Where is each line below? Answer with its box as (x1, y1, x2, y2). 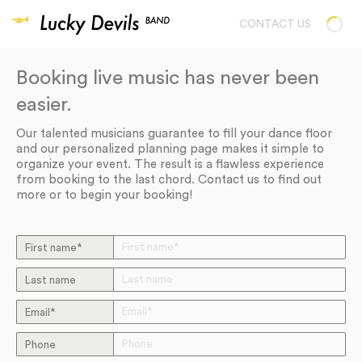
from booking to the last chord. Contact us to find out (16, 174, 322, 186)
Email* (25, 307, 56, 318)
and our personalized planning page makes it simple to (16, 143, 324, 155)
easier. (16, 95, 72, 115)
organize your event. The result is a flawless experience (16, 158, 324, 170)
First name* (25, 242, 82, 254)
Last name (25, 275, 76, 286)
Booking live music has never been (16, 68, 319, 88)
